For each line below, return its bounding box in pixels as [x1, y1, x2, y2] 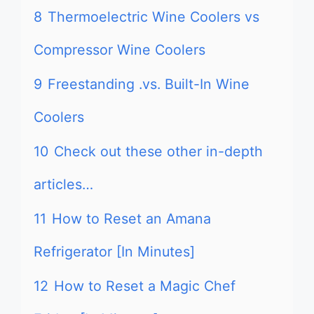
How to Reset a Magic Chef [54, 278, 235, 294]
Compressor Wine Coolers [34, 41, 205, 58]
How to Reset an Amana [52, 210, 211, 227]
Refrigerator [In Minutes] [34, 243, 195, 260]
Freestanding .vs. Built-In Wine [48, 76, 250, 93]
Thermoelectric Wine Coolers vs [48, 8, 259, 25]
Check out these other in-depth [54, 143, 263, 160]
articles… [34, 176, 93, 193]
